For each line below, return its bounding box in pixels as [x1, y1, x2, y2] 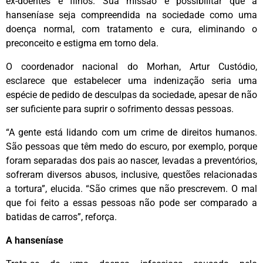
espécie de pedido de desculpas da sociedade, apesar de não [6, 89, 257, 100]
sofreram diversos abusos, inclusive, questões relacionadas [6, 168, 257, 180]
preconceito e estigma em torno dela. [6, 37, 159, 49]
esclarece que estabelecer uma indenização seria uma [6, 75, 257, 86]
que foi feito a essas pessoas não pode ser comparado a [6, 197, 257, 208]
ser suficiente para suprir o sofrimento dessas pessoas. [6, 103, 234, 114]
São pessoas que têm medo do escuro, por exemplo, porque [6, 140, 257, 152]
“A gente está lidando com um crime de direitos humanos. [6, 126, 257, 138]
